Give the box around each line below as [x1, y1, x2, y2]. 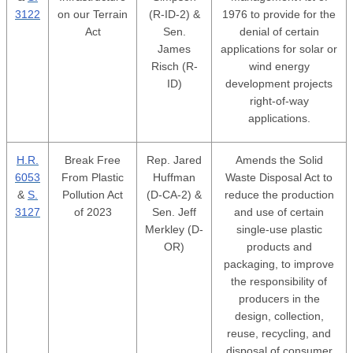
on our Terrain [58, 8, 128, 20]
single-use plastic [236, 223, 322, 236]
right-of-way [249, 95, 309, 107]
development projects [225, 77, 333, 90]
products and [246, 240, 312, 253]
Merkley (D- [145, 223, 203, 236]
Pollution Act [62, 188, 123, 201]
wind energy [248, 60, 310, 72]
